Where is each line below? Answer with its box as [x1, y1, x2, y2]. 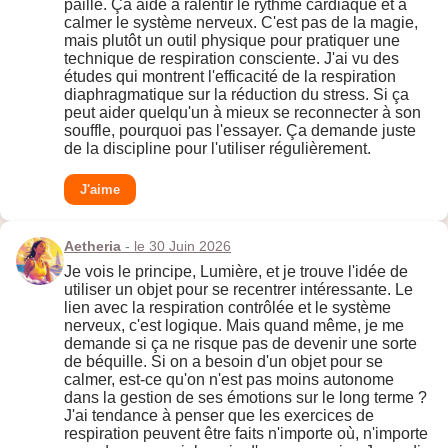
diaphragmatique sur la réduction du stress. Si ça [64, 86, 409, 104]
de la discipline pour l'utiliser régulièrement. [64, 140, 371, 158]
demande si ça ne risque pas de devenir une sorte [64, 335, 417, 353]
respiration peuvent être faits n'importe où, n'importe [64, 425, 428, 443]
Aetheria [64, 238, 121, 255]
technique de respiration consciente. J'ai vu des [64, 50, 399, 68]
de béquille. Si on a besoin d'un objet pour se [64, 353, 383, 371]
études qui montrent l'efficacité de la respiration [64, 68, 396, 86]
